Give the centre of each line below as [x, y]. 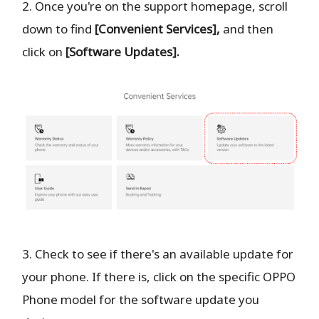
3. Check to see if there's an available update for [158, 253]
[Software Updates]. [123, 51]
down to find [59, 28]
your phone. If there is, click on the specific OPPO [159, 276]
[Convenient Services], [158, 28]
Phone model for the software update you [141, 299]
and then [247, 28]
